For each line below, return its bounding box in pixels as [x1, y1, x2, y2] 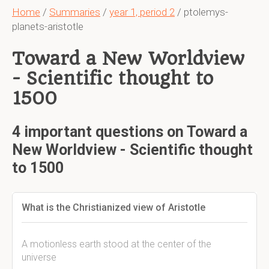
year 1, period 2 [109, 6, 175, 18]
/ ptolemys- [175, 6, 228, 18]
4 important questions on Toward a [12, 123, 247, 141]
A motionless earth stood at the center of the [22, 238, 211, 250]
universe [22, 252, 56, 263]
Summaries [49, 6, 100, 18]
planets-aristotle [12, 20, 83, 32]
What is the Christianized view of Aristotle [22, 202, 205, 213]
